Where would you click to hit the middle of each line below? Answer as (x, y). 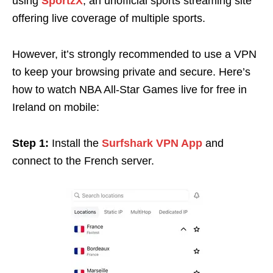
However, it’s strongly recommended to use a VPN (134, 54)
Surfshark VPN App (152, 143)
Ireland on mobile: (56, 107)
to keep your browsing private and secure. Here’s (131, 72)
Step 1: (30, 143)
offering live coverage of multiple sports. (109, 18)
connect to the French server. (83, 161)
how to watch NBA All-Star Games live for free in (129, 89)
